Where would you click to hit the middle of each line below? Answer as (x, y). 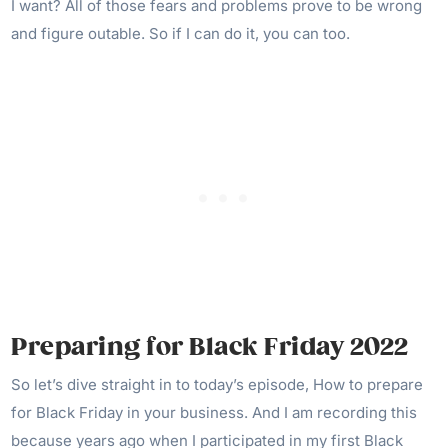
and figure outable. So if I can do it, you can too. (183, 34)
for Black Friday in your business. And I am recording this (214, 413)
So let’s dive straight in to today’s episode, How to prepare (217, 385)
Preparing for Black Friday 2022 (210, 347)
